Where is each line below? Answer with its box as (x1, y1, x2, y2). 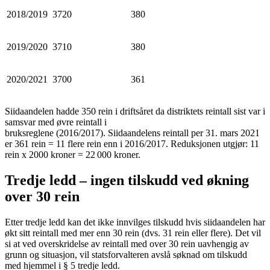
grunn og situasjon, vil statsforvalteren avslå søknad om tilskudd (5, 249, 247, 260)
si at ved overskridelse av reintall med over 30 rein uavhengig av (5, 238, 249, 249)
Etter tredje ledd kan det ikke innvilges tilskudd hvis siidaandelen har (5, 216, 265, 227)
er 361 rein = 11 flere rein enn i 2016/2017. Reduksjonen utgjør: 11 (5, 138, 259, 149)
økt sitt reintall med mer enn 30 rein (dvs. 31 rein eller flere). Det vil (5, 227, 261, 238)
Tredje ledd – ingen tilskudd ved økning (5, 172, 249, 188)
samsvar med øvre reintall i (5, 116, 107, 127)
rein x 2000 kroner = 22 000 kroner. (5, 149, 145, 160)
